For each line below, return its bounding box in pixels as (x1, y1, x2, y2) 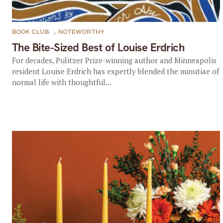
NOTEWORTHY (58, 29, 105, 35)
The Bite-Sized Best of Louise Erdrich (11, 40, 185, 55)
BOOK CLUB (11, 29, 49, 35)
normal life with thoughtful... (11, 77, 111, 87)
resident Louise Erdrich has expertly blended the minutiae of (11, 66, 219, 76)
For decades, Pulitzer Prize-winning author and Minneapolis (11, 55, 217, 65)
